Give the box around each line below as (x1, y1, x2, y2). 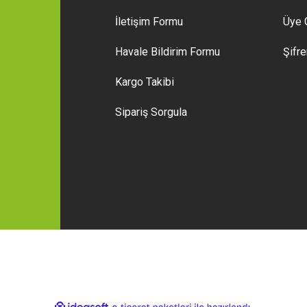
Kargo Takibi (114, 75, 174, 88)
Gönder (138, 44, 169, 55)
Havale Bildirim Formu (114, 45, 220, 58)
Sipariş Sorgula (114, 106, 187, 119)
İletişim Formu (114, 15, 183, 28)
